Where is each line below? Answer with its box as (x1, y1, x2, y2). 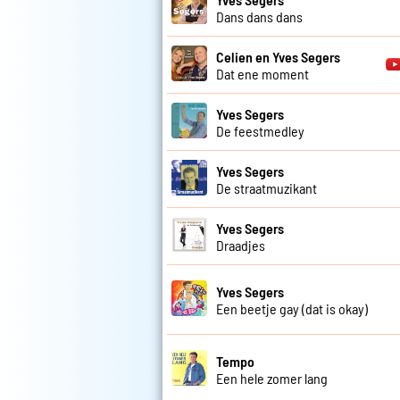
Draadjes (216, 236, 265, 254)
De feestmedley (216, 121, 304, 139)
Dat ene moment (216, 64, 309, 82)
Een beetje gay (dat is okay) (216, 299, 368, 317)
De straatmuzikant (216, 179, 317, 196)
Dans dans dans (216, 7, 303, 25)
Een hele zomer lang (216, 369, 328, 387)
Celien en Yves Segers (216, 47, 340, 65)
